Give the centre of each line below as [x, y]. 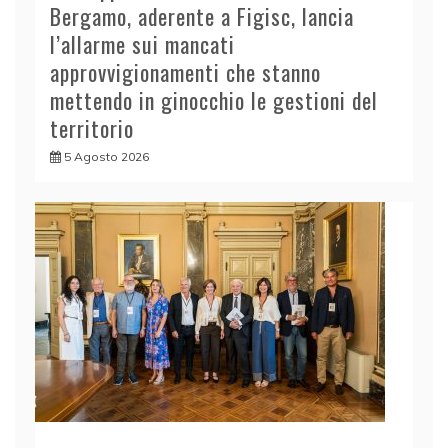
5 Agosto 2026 [106, 156]
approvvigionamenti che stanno [185, 71]
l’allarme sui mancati [142, 43]
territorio [92, 127]
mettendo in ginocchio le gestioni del [214, 99]
